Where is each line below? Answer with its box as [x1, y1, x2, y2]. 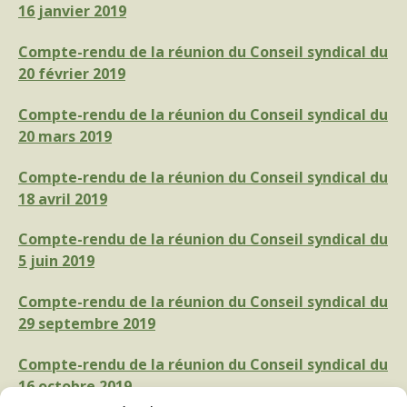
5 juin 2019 [18, 251, 94, 272]
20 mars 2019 [18, 125, 112, 146]
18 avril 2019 [18, 188, 107, 209]
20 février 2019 [18, 63, 125, 84]
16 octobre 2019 [18, 375, 132, 396]
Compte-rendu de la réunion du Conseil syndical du [18, 166, 388, 187]
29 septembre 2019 [18, 313, 155, 334]
